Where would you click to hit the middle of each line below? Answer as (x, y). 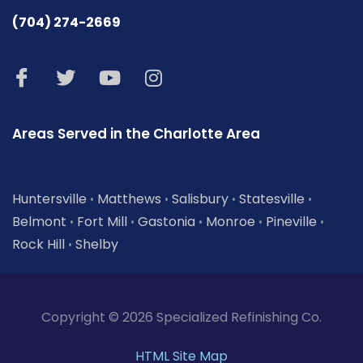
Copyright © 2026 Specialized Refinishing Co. (181, 317)
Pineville (291, 222)
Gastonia (167, 222)
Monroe (231, 222)
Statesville (272, 199)
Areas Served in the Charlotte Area (136, 134)
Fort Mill (102, 222)
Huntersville (49, 199)
